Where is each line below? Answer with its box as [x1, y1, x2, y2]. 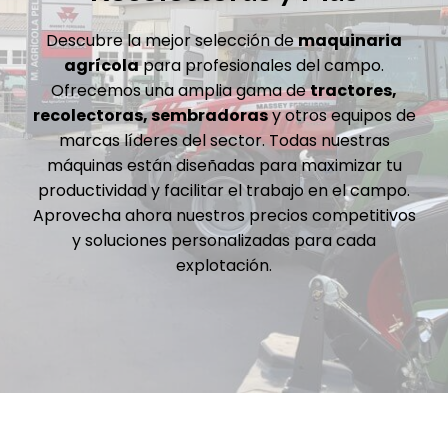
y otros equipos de [267, 103, 416, 127]
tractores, [310, 78, 397, 102]
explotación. [176, 253, 272, 277]
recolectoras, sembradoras [32, 103, 268, 127]
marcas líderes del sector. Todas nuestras [58, 128, 390, 152]
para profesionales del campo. [139, 53, 384, 77]
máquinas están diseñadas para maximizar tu [46, 153, 402, 177]
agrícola [64, 53, 139, 77]
